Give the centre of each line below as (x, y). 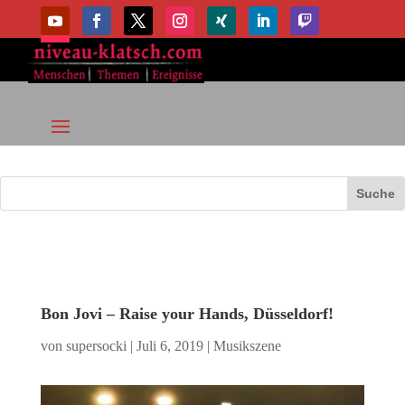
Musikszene (247, 346)
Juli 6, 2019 (170, 346)
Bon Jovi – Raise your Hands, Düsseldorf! (187, 314)
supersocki (96, 346)
